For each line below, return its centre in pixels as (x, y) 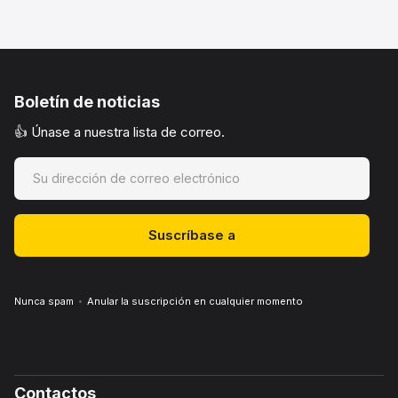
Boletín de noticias (87, 102)
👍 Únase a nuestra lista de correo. (119, 132)
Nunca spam (44, 301)
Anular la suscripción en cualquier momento (195, 301)
